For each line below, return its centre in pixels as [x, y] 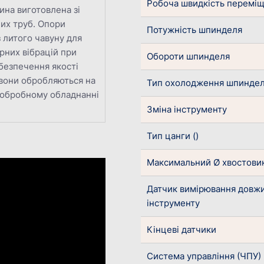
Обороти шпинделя [188, 57]
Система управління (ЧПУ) [204, 256]
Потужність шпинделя [194, 30]
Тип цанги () [173, 136]
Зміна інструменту [187, 110]
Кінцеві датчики [181, 230]
